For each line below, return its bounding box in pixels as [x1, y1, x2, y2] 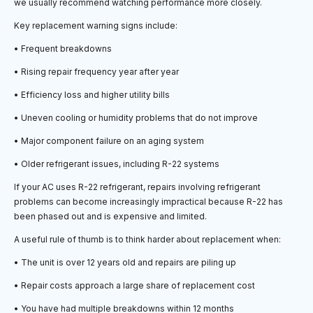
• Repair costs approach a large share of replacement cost [14, 280, 255, 291]
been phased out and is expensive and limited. [14, 211, 207, 222]
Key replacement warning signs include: [14, 20, 177, 31]
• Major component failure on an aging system [14, 136, 204, 147]
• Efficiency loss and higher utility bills [14, 89, 170, 101]
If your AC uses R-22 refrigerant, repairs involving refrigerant [14, 182, 261, 193]
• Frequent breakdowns [14, 43, 112, 54]
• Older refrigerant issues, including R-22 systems [14, 159, 219, 170]
